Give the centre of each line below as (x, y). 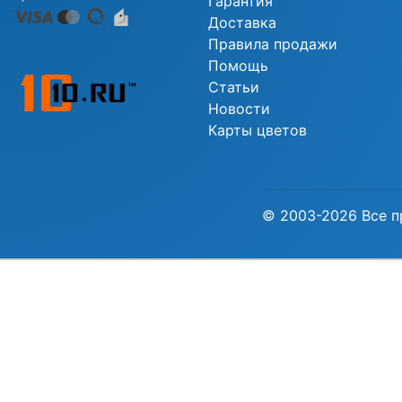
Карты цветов (257, 130)
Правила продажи (272, 44)
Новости (239, 109)
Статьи (233, 87)
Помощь (238, 66)
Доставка (242, 22)
